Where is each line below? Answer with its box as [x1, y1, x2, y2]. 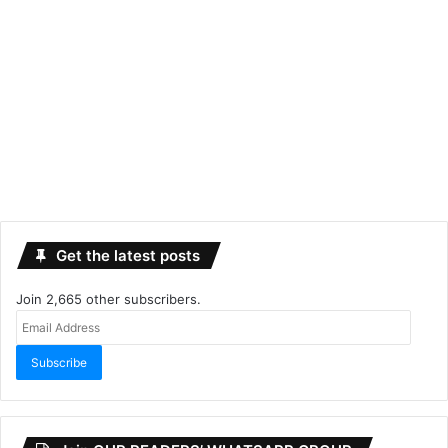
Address [15, 332, 67, 348]
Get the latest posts [56, 246, 200, 265]
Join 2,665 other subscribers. [16, 291, 201, 307]
